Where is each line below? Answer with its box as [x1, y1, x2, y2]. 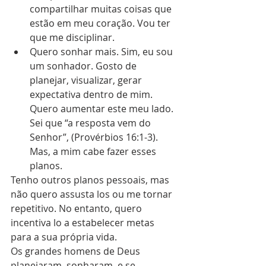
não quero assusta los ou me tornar [11, 188, 175, 201]
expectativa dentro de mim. [30, 88, 155, 102]
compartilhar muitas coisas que [30, 2, 174, 16]
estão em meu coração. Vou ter [30, 17, 173, 30]
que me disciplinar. [30, 31, 119, 45]
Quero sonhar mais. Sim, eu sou [30, 45, 175, 59]
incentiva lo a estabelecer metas [11, 216, 157, 230]
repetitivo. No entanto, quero [11, 202, 144, 216]
